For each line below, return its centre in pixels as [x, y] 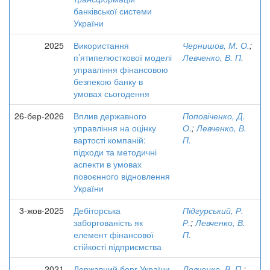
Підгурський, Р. [213, 210]
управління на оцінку [115, 128]
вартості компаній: [110, 140]
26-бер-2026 [39, 116]
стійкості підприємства [118, 246]
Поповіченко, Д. [214, 116]
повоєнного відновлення [122, 176]
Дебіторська [97, 210]
